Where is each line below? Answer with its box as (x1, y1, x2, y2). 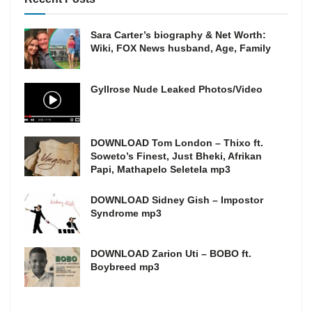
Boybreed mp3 (91, 261, 159, 272)
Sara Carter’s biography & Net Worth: (91, 29, 266, 41)
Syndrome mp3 (91, 207, 162, 219)
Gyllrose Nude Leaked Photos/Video (91, 83, 263, 95)
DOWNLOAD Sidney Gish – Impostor (91, 194, 263, 205)
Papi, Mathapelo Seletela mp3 (91, 163, 231, 175)
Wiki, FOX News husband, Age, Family (91, 42, 271, 54)
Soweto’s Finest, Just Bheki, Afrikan (91, 150, 262, 162)
